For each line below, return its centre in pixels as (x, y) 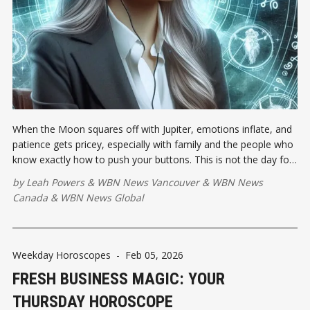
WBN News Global (102, 197)
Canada (30, 197)
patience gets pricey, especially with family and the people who (153, 144)
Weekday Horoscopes (62, 255)
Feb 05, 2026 (154, 255)
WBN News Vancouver (148, 182)
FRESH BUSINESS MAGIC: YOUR (119, 279)
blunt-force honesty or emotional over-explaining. (123, 174)
